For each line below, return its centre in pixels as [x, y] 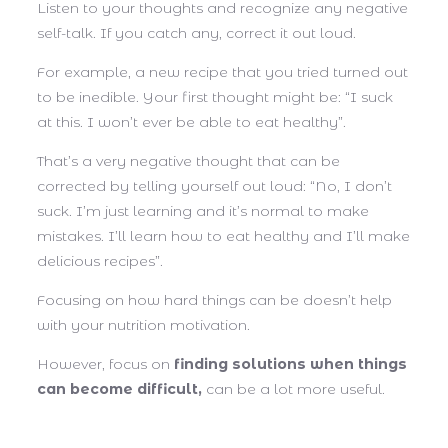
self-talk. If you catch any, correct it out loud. [198, 33]
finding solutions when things [290, 364]
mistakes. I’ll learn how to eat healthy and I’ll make [223, 236]
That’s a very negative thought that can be [188, 161]
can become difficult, [119, 389]
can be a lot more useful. [293, 389]
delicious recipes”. [100, 261]
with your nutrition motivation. [143, 325]
